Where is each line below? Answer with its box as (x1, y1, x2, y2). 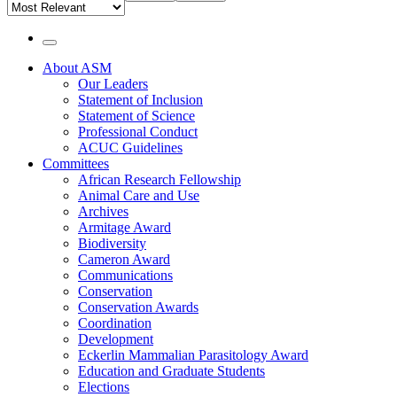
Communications (78, 268, 173, 283)
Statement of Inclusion (78, 92, 203, 107)
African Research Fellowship (78, 172, 241, 187)
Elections (78, 379, 129, 394)
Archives (78, 204, 128, 219)
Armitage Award (78, 220, 171, 235)
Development (78, 331, 153, 346)
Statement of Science (78, 108, 195, 123)
